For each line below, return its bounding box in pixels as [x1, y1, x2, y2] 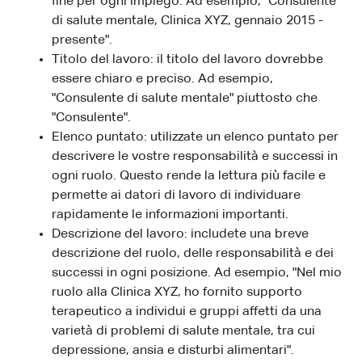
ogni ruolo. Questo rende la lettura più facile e [52, 169, 326, 183]
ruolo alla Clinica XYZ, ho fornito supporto [52, 285, 302, 299]
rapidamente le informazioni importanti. [52, 208, 288, 221]
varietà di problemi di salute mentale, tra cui [52, 324, 315, 338]
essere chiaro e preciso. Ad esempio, [52, 72, 273, 86]
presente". [52, 33, 112, 47]
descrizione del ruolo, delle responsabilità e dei [52, 246, 334, 260]
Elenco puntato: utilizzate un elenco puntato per [52, 130, 339, 144]
